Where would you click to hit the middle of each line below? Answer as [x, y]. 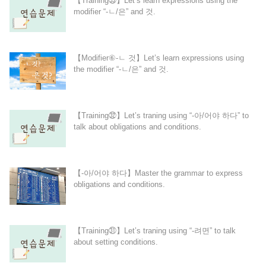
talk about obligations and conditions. [137, 126]
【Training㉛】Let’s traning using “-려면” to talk [154, 230]
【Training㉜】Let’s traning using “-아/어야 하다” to [161, 115]
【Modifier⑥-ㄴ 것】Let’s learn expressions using [159, 58]
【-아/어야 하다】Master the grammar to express [158, 173]
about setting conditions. [115, 242]
